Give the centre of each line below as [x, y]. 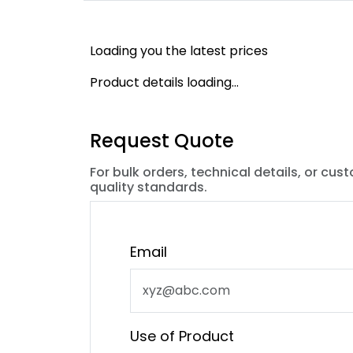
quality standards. [149, 187]
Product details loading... [164, 82]
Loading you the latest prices [179, 51]
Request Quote [162, 141]
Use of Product [182, 336]
